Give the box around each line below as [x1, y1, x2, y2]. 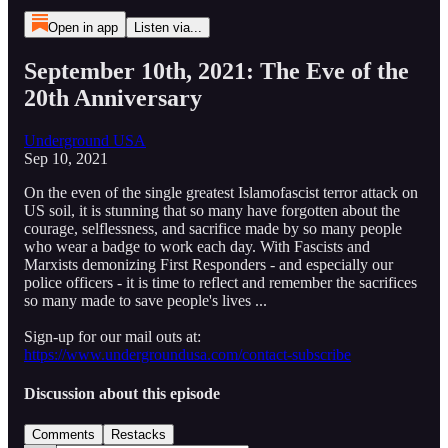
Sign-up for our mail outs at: [24, 327, 201, 345]
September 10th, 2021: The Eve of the [24, 57, 409, 84]
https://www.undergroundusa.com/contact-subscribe [24, 345, 351, 363]
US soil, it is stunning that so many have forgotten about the [24, 201, 400, 219]
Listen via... [133, 20, 202, 35]
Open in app [47, 20, 118, 35]
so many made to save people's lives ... [24, 291, 267, 309]
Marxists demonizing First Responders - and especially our [24, 255, 393, 273]
